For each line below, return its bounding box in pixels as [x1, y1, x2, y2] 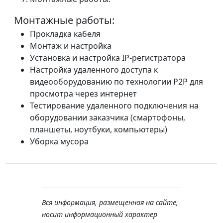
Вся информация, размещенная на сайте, [42, 198, 178, 207]
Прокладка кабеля [30, 28, 101, 39]
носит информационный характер [42, 210, 157, 219]
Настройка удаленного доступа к [30, 64, 158, 75]
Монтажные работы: [14, 13, 114, 27]
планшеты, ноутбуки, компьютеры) [30, 124, 167, 135]
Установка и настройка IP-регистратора [30, 52, 186, 63]
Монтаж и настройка [30, 40, 111, 51]
